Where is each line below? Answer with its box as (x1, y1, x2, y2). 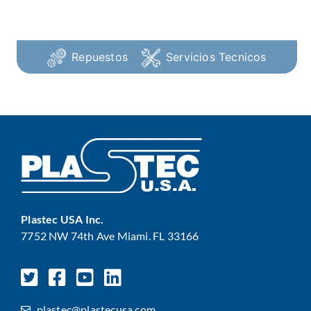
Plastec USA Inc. (21, 212, 104, 226)
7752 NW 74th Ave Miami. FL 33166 (21, 228, 199, 242)
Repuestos (72, 50, 128, 65)
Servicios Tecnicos (166, 50, 267, 65)
